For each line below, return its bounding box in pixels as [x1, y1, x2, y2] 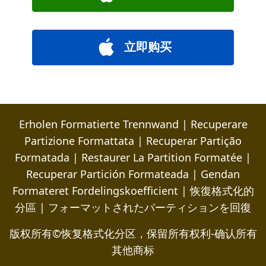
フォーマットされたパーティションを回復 [48, 200, 251, 215]
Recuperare [190, 117, 248, 132]
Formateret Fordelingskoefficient [12, 183, 178, 198]
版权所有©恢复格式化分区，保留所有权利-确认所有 [9, 226, 257, 241]
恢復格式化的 [189, 183, 254, 198]
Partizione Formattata [24, 134, 134, 148]
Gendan [201, 167, 240, 182]
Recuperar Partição [146, 134, 242, 148]
